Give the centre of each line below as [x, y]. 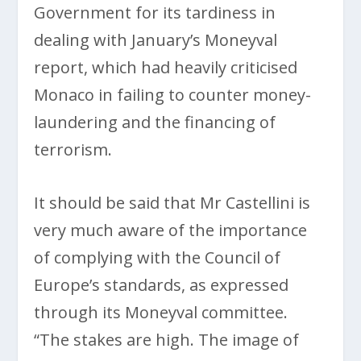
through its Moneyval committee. [161, 312]
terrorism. [73, 149]
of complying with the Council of [158, 257]
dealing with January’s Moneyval [156, 39]
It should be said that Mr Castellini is [172, 202]
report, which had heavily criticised [166, 67]
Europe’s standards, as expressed [162, 284]
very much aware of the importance [171, 230]
